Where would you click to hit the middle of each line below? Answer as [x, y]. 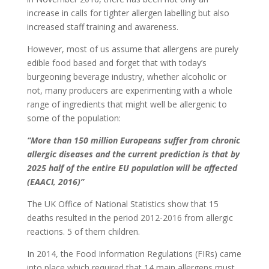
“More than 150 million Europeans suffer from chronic [133, 140]
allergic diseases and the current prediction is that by [133, 154]
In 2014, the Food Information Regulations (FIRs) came [134, 254]
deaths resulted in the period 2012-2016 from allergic [130, 218]
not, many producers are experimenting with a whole [129, 90]
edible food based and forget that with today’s [116, 63]
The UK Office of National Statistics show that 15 [122, 204]
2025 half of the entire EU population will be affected [132, 168]
